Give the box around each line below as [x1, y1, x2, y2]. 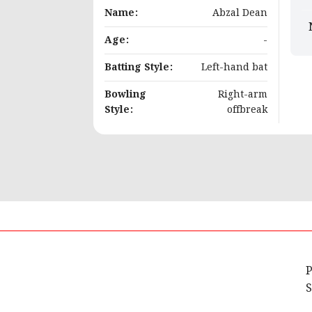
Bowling [104, 87, 147, 103]
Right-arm [217, 87, 267, 103]
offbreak [226, 102, 267, 118]
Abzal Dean [212, 6, 267, 22]
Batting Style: [104, 60, 173, 76]
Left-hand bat [201, 60, 267, 76]
